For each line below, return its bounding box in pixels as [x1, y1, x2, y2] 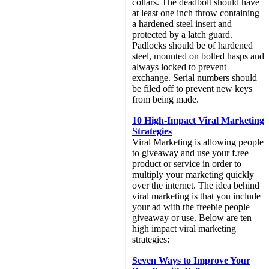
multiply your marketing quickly [132, 169, 254, 180]
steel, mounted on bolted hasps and [132, 51, 264, 61]
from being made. [132, 94, 199, 104]
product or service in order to [132, 159, 241, 169]
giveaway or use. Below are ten [132, 213, 252, 223]
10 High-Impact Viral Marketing [132, 115, 264, 125]
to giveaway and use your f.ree [132, 148, 249, 158]
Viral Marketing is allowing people [132, 137, 264, 147]
